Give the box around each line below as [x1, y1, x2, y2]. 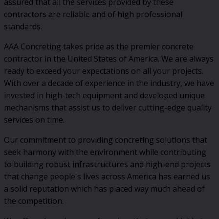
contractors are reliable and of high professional [4, 8, 182, 20]
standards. [4, 21, 42, 32]
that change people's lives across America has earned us [4, 171, 210, 182]
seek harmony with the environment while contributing [4, 146, 206, 157]
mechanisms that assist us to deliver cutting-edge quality [4, 102, 212, 113]
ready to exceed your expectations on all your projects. [4, 65, 203, 76]
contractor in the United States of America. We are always [4, 53, 214, 64]
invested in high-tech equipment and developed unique [4, 89, 205, 101]
